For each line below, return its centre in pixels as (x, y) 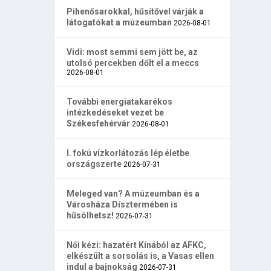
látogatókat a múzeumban (119, 22)
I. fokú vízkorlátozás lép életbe (128, 153)
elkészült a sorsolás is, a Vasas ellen (141, 256)
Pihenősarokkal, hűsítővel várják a (135, 11)
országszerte (94, 164)
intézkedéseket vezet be (116, 112)
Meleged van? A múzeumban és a (133, 193)
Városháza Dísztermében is (122, 204)
